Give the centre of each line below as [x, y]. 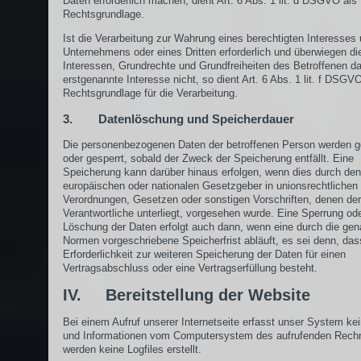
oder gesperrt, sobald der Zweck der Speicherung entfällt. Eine [208, 159]
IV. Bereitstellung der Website [187, 295]
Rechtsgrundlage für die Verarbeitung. [150, 93]
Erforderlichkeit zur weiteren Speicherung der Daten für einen [204, 255]
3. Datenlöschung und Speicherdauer [178, 119]
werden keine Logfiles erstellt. [132, 349]
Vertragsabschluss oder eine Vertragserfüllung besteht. [190, 268]
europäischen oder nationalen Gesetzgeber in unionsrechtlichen [210, 186]
